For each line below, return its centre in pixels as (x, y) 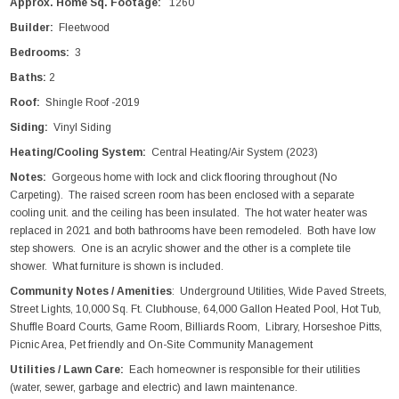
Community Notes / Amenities (91, 291)
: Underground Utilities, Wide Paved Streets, (280, 291)
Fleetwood (82, 27)
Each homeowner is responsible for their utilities (242, 369)
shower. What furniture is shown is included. (117, 266)
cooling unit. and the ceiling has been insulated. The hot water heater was (189, 212)
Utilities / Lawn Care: (67, 369)
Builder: (32, 27)
